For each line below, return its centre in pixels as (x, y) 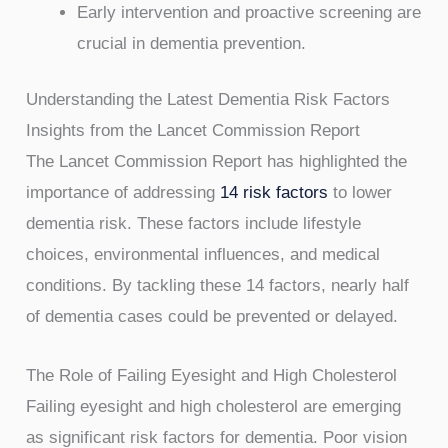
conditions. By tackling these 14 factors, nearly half (218, 286)
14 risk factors (274, 193)
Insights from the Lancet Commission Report (193, 131)
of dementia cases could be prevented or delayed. (212, 317)
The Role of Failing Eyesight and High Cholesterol (212, 375)
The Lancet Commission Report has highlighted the (217, 162)
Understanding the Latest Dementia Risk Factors (208, 100)
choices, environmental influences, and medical (203, 255)
